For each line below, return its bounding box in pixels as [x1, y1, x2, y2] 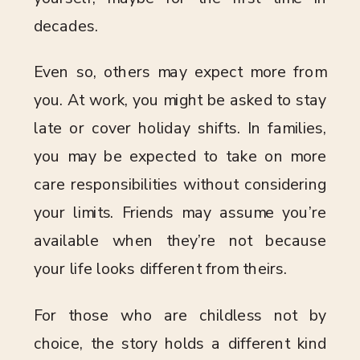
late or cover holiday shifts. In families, [34, 117, 326, 140]
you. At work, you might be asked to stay [34, 89, 326, 112]
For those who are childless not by [34, 305, 326, 326]
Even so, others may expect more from [34, 61, 326, 84]
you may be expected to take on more [34, 145, 326, 168]
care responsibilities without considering [34, 174, 326, 196]
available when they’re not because [34, 230, 326, 252]
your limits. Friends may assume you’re [34, 202, 326, 224]
